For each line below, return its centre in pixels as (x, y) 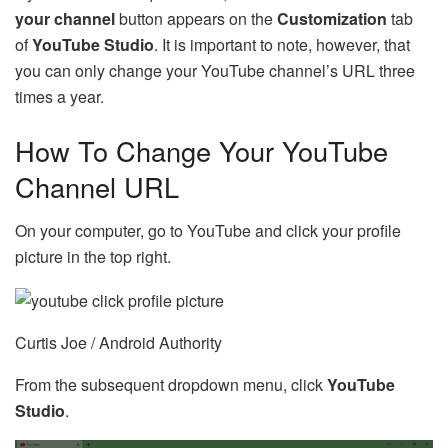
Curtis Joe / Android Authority (118, 343)
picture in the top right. (93, 257)
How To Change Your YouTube (201, 150)
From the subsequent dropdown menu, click (171, 385)
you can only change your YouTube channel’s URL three (215, 71)
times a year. (59, 97)
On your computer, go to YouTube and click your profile (208, 231)
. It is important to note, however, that (282, 45)
